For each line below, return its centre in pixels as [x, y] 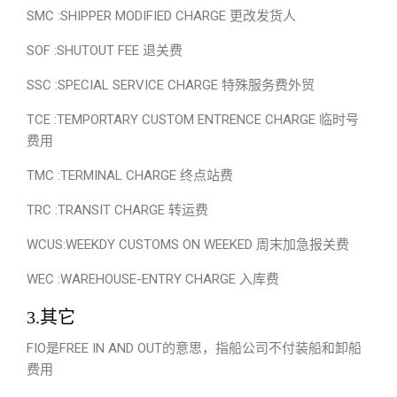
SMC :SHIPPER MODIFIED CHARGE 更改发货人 [161, 16]
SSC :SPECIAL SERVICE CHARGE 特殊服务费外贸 [171, 85]
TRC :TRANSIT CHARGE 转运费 [117, 210]
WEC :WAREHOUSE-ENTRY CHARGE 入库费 [153, 279]
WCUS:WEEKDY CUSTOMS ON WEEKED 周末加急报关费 [188, 245]
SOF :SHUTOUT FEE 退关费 [105, 51]
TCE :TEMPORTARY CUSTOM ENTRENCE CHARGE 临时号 [193, 120]
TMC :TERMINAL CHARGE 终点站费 [130, 175]
